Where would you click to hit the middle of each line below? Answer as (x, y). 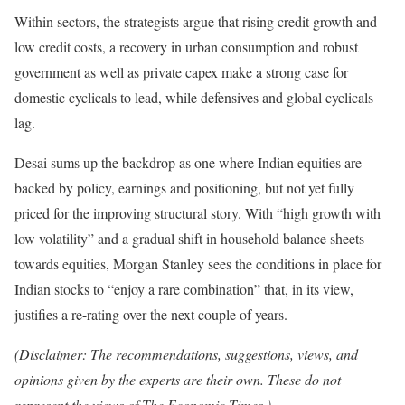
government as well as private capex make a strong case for (181, 71)
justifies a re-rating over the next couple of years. (151, 314)
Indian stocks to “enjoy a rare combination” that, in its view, (184, 288)
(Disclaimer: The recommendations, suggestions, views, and (186, 353)
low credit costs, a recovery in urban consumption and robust (186, 46)
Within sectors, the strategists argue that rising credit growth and (196, 21)
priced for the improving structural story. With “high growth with (198, 212)
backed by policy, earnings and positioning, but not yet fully (184, 187)
